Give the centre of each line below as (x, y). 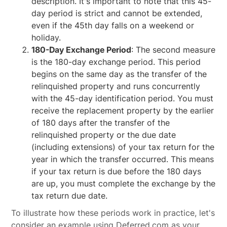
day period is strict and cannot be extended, (117, 13)
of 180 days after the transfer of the (101, 123)
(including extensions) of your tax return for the (123, 147)
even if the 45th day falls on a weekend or (113, 25)
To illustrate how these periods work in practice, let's (113, 213)
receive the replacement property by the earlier (123, 110)
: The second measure (174, 50)
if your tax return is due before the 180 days (117, 171)
